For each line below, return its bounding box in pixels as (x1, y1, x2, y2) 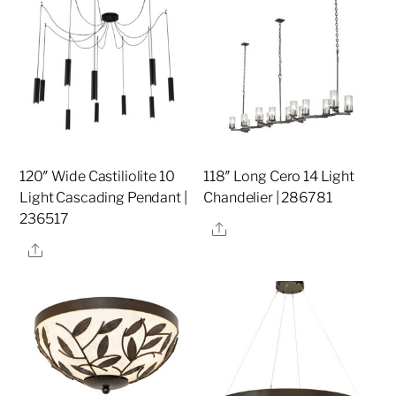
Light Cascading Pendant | (19, 189, 187, 207)
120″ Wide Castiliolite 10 (19, 168, 175, 186)
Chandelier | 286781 (203, 189, 332, 207)
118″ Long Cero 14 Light (203, 168, 354, 186)
